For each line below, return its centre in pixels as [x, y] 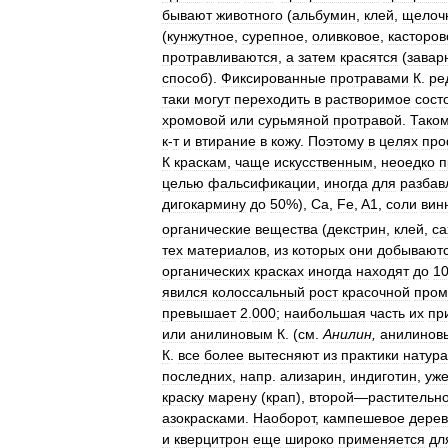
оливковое [346, 35]
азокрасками [203, 417]
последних [197, 375]
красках [279, 270]
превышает [199, 312]
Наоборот [284, 417]
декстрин [356, 228]
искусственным [323, 161]
